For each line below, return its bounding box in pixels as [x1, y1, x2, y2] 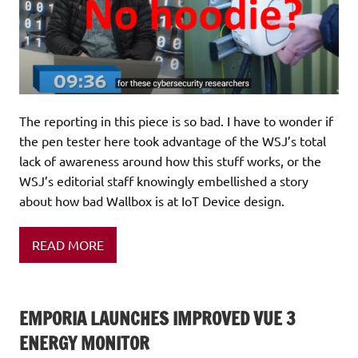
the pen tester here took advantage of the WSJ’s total [19, 133, 326, 149]
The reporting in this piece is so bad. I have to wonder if [19, 113, 333, 129]
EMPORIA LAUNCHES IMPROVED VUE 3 [19, 306, 296, 332]
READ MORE [32, 236, 104, 253]
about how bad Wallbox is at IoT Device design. [19, 193, 284, 209]
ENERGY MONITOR [19, 331, 149, 356]
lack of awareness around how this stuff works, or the [19, 153, 321, 169]
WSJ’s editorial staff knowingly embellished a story [19, 173, 308, 189]
